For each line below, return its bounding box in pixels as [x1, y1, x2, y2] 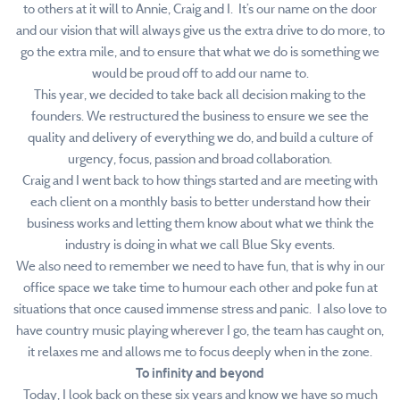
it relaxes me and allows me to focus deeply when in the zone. [28, 344, 372, 360]
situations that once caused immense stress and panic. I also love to [13, 301, 387, 317]
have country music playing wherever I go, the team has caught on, [16, 322, 384, 338]
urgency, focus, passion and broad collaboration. [68, 151, 332, 167]
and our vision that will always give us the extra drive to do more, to [15, 22, 385, 38]
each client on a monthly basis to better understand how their [29, 194, 371, 210]
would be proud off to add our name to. [91, 65, 309, 81]
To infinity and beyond [136, 365, 264, 381]
